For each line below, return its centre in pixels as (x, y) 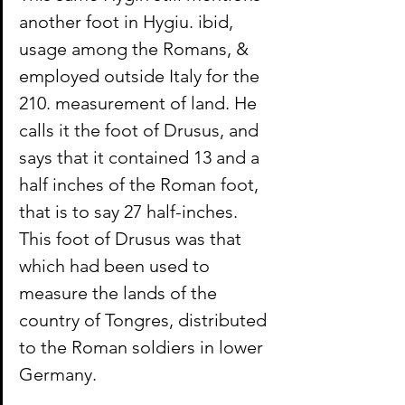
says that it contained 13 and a (141, 158)
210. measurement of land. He (140, 104)
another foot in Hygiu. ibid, (128, 22)
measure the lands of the (120, 293)
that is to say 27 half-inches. (131, 212)
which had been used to (117, 266)
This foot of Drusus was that (132, 239)
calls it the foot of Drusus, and (141, 131)
